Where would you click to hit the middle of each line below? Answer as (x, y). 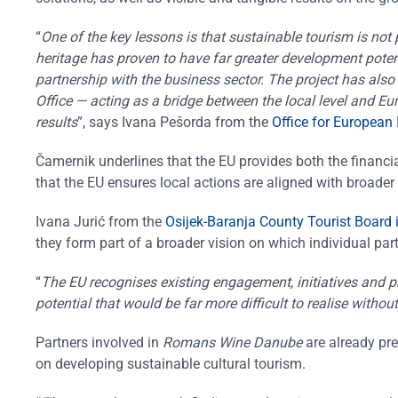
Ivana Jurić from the (100, 221)
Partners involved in (99, 342)
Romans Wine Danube (232, 342)
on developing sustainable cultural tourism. (171, 363)
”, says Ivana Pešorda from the (175, 122)
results (56, 122)
